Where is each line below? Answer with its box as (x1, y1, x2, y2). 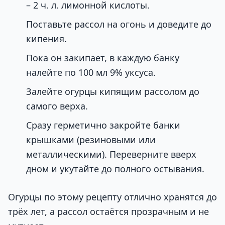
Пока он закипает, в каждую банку (26, 52, 179, 64)
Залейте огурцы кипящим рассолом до (26, 85, 199, 98)
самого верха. (26, 100, 88, 113)
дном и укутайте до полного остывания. (26, 163, 204, 175)
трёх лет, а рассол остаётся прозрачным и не (8, 205, 209, 218)
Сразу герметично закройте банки (26, 119, 180, 132)
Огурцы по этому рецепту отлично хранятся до (8, 191, 217, 203)
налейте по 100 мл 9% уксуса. (26, 66, 156, 79)
